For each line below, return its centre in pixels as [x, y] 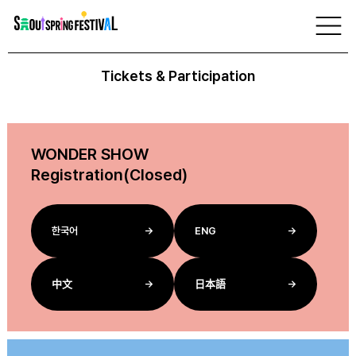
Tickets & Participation [178, 76]
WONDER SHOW [90, 154]
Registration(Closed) [109, 175]
